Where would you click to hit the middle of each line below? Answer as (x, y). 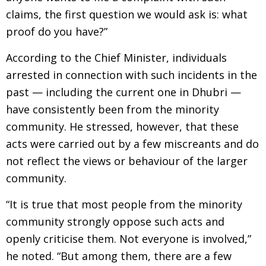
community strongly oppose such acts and (115, 221)
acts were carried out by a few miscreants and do (132, 144)
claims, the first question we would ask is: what (127, 14)
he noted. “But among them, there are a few (119, 256)
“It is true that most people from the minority (124, 204)
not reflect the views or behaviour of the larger (127, 161)
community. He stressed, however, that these (122, 126)
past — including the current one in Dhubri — (123, 92)
